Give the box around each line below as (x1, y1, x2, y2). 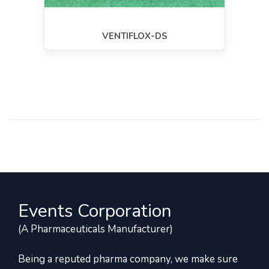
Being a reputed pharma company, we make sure (18, 252, 238, 267)
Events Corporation (18, 199, 172, 224)
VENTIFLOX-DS (101, 29, 168, 42)
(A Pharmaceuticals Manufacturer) (18, 222, 173, 237)
